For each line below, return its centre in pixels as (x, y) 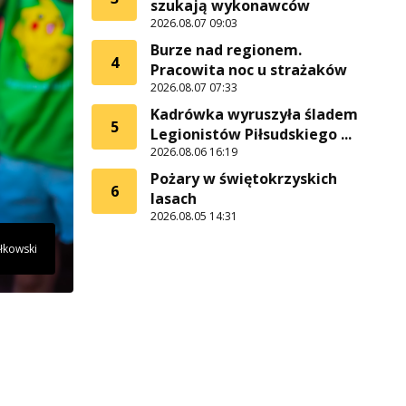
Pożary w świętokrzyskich (244, 179)
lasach (174, 198)
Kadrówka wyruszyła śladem (254, 114)
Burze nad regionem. (226, 50)
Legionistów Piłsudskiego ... (251, 134)
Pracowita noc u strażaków (249, 70)
